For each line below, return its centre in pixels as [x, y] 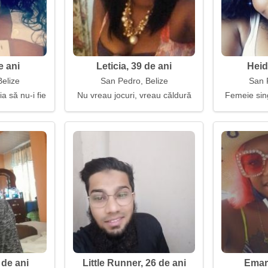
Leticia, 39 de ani [134, 66]
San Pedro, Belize [134, 81]
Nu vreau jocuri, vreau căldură [134, 95]
